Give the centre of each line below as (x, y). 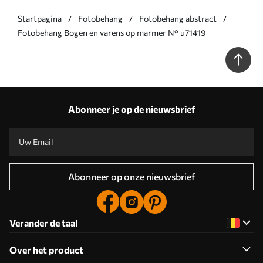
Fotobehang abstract (178, 18)
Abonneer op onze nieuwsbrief (131, 176)
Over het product (46, 250)
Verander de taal (43, 223)
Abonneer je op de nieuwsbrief (131, 109)
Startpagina (40, 18)
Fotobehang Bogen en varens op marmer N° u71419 (112, 33)
